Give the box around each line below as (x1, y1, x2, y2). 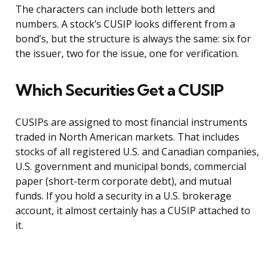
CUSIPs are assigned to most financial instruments (15, 115, 247, 130)
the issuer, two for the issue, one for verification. (15, 47, 239, 61)
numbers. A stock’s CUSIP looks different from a (15, 17, 235, 31)
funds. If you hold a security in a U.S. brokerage (15, 189, 231, 203)
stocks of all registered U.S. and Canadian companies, (15, 145, 259, 159)
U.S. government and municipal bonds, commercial (15, 160, 246, 174)
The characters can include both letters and (15, 2, 215, 17)
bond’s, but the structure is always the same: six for (15, 32, 251, 46)
